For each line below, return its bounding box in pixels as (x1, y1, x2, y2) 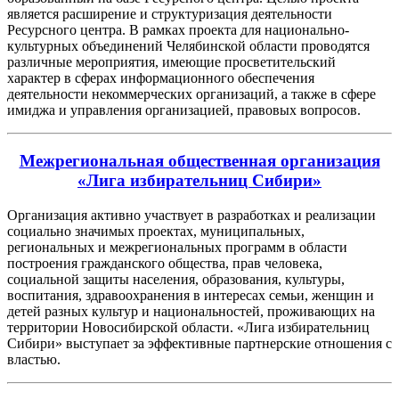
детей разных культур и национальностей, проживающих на (7, 303, 375, 319)
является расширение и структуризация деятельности (7, 6, 332, 22)
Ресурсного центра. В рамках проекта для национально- (7, 22, 349, 38)
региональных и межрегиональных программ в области (7, 239, 347, 255)
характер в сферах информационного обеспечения (7, 70, 314, 86)
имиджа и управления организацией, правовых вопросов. (7, 102, 361, 118)
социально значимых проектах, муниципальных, (7, 223, 305, 239)
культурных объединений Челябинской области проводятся (7, 38, 370, 54)
